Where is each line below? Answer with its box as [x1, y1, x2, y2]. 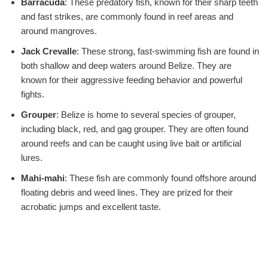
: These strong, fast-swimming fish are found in [77, 45, 259, 56]
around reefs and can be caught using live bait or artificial [21, 138, 241, 148]
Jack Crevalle [21, 45, 77, 56]
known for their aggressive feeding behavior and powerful [21, 74, 242, 85]
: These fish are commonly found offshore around [65, 172, 256, 183]
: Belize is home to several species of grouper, [56, 109, 236, 120]
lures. [21, 152, 42, 163]
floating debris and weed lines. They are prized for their [21, 187, 233, 197]
